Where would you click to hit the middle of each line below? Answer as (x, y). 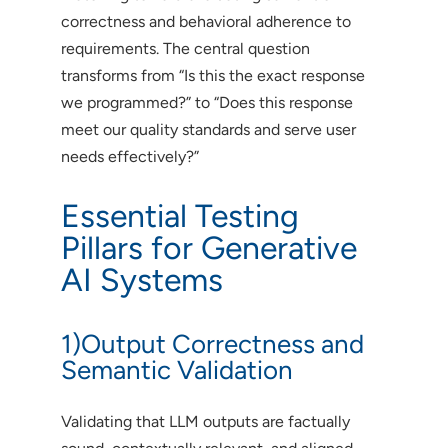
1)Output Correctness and (212, 343)
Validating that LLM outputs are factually (205, 421)
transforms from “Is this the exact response (212, 75)
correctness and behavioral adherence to (205, 21)
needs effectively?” (129, 156)
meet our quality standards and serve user (208, 129)
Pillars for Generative (208, 247)
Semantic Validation (176, 369)
